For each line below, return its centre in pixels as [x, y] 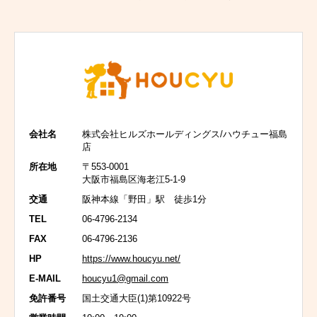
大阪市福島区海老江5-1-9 [134, 179]
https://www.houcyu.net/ [131, 258]
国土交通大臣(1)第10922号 [137, 298]
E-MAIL [45, 278]
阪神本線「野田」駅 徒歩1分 [144, 199]
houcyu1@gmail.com [125, 278]
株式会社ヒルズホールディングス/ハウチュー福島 [185, 134]
